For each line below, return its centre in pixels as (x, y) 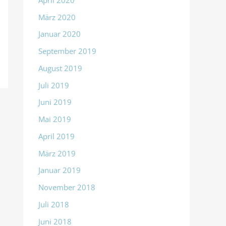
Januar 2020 (60, 34)
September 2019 (67, 51)
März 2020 (57, 17)
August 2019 (60, 68)
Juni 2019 (55, 102)
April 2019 (56, 136)
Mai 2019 (55, 119)
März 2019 (57, 153)
